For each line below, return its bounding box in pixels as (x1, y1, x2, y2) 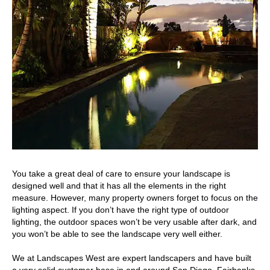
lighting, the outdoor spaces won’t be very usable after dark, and (12, 217, 257, 227)
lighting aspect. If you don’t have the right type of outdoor (12, 205, 229, 215)
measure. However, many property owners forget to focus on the (12, 193, 258, 202)
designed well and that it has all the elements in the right (12, 181, 226, 190)
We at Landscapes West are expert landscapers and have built (12, 253, 251, 263)
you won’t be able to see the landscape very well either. (12, 229, 222, 239)
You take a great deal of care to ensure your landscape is (12, 169, 230, 178)
